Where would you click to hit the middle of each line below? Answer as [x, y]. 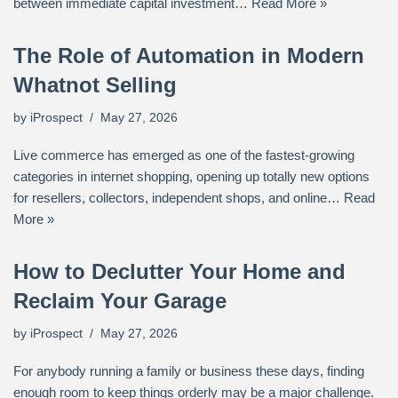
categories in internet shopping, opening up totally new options [191, 176]
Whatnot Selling [95, 85]
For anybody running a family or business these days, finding [189, 371]
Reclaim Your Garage [120, 301]
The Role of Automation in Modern [189, 56]
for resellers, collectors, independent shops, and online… [179, 198]
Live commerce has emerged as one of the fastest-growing [184, 155]
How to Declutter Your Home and [179, 271]
